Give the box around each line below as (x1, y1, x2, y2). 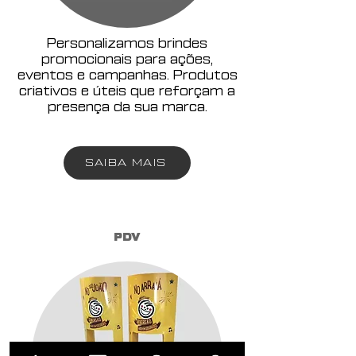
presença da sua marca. (47, 101, 207, 114)
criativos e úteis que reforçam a (19, 85, 235, 98)
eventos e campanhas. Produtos (17, 69, 238, 82)
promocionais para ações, (41, 53, 213, 66)
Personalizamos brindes (47, 37, 207, 50)
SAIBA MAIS (84, 157, 167, 168)
